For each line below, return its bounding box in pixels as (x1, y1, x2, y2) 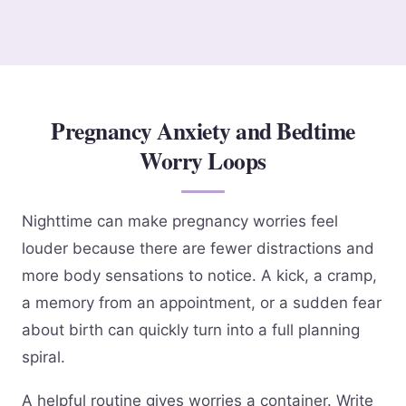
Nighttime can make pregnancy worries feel (22, 212, 338, 231)
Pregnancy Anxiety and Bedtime (51, 113, 355, 149)
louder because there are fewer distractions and (22, 239, 374, 258)
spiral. (22, 348, 65, 367)
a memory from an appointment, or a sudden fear (22, 294, 382, 313)
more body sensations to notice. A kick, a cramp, (22, 266, 377, 285)
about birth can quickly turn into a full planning (22, 321, 360, 340)
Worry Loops (140, 143, 266, 179)
